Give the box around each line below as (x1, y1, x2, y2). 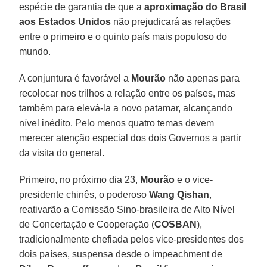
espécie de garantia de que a (19, 1, 145, 12)
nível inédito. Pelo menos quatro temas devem (19, 117, 215, 128)
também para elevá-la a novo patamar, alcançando (19, 103, 233, 113)
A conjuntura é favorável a (19, 73, 132, 83)
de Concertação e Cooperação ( (19, 219, 155, 229)
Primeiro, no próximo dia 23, (19, 174, 141, 185)
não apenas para (166, 73, 240, 83)
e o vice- (175, 174, 213, 185)
